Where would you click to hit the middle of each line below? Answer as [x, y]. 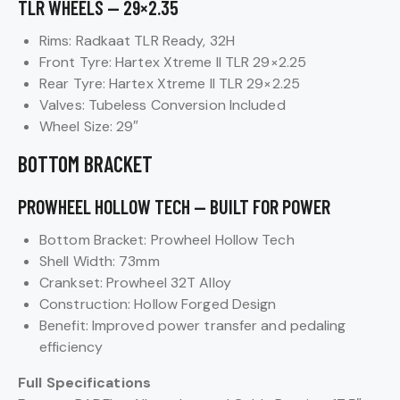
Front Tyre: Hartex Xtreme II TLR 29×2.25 [173, 62]
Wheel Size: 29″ [89, 126]
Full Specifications [84, 382]
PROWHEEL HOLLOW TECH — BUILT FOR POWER [174, 206]
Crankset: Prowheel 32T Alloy [135, 282]
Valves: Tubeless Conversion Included [162, 104]
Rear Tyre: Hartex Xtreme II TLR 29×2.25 [170, 83]
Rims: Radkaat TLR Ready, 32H [137, 40]
